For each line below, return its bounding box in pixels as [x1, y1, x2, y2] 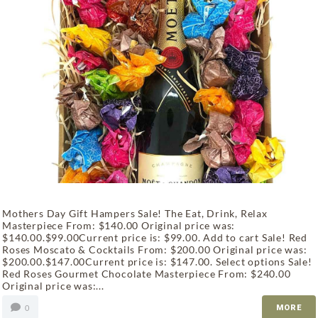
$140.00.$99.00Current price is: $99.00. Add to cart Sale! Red [2, 231, 307, 243]
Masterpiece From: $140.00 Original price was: [2, 219, 236, 231]
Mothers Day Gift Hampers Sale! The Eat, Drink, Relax [2, 207, 268, 219]
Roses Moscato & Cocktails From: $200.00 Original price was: [2, 243, 307, 256]
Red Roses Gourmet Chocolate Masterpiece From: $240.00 [2, 267, 291, 280]
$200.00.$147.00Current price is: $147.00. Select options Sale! [2, 255, 312, 268]
